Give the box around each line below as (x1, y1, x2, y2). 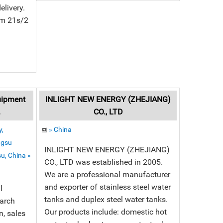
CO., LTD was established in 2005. (44, 157, 163, 167)
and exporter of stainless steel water (44, 182, 171, 192)
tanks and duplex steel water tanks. (44, 195, 168, 204)
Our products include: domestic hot (44, 207, 167, 217)
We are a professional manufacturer (44, 170, 171, 179)
